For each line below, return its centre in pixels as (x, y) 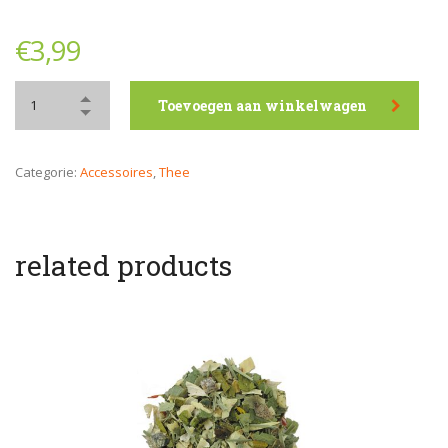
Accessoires (116, 172)
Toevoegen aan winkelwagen (262, 105)
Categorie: (47, 172)
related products (123, 265)
